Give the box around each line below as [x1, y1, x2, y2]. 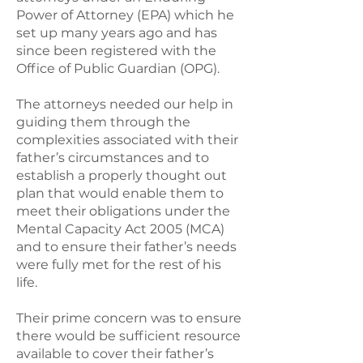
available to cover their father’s [16, 346, 214, 361]
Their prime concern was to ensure [16, 310, 241, 326]
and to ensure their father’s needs [16, 239, 237, 254]
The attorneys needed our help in [16, 96, 233, 112]
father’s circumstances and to [16, 150, 209, 165]
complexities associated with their [16, 132, 238, 147]
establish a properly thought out [16, 168, 227, 183]
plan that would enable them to [16, 186, 224, 201]
